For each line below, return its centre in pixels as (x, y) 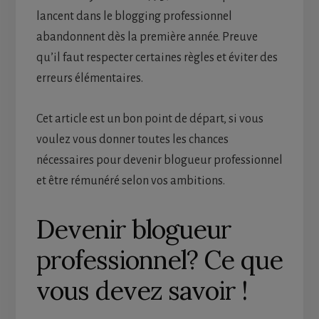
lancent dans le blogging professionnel (134, 17)
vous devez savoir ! (141, 291)
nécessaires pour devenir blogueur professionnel (159, 161)
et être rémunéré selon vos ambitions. (130, 181)
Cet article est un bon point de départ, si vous (150, 119)
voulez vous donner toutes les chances (132, 140)
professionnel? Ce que (159, 260)
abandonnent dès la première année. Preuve (147, 37)
